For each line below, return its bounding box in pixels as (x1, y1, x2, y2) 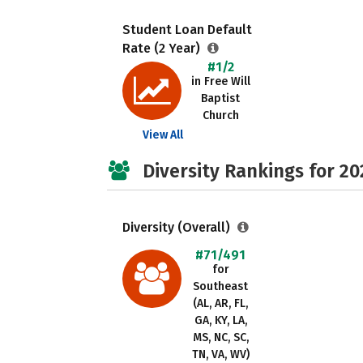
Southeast (193, 280, 248, 293)
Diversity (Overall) (122, 220, 233, 235)
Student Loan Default (122, 22, 252, 37)
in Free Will (190, 75, 250, 88)
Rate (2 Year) (122, 41, 203, 56)
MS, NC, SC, (192, 331, 249, 344)
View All (143, 128, 183, 142)
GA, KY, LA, (194, 314, 247, 327)
